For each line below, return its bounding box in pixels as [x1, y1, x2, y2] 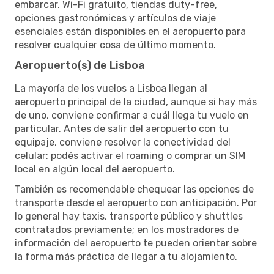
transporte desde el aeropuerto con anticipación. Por [15, 196, 257, 209]
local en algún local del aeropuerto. [15, 163, 175, 175]
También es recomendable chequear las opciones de [15, 183, 254, 195]
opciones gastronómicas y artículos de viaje [15, 12, 216, 24]
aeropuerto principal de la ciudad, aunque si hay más [15, 95, 257, 108]
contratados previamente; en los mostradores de [15, 223, 239, 235]
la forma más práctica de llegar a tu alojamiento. [15, 250, 237, 262]
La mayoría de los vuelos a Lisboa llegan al [15, 82, 207, 94]
